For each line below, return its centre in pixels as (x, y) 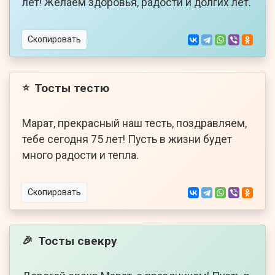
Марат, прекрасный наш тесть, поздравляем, (134, 124)
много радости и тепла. (80, 156)
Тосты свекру (78, 241)
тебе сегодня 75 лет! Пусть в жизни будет (127, 140)
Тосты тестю (72, 88)
